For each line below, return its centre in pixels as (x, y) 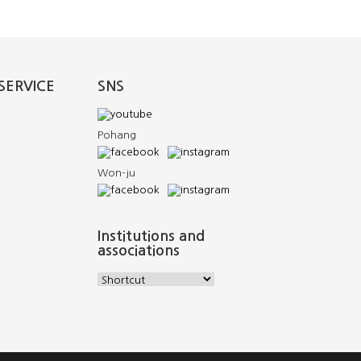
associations (139, 251)
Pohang (117, 135)
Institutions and (151, 236)
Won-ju (116, 173)
